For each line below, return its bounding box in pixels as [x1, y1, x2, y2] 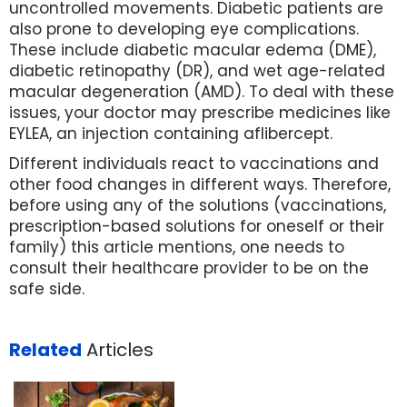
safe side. [9, 278, 89, 300]
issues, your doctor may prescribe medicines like [9, 102, 391, 124]
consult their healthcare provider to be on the [9, 257, 369, 279]
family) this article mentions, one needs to [9, 236, 344, 258]
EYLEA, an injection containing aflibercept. [9, 123, 333, 144]
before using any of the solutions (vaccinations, [9, 194, 386, 216]
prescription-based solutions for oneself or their [9, 215, 384, 237]
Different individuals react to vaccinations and [9, 153, 379, 174]
